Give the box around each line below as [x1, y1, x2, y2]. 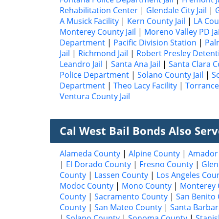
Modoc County [60, 180, 113, 191]
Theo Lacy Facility [113, 80, 177, 91]
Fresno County [139, 158, 193, 170]
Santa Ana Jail [111, 58, 160, 69]
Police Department [60, 69, 129, 80]
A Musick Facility [60, 15, 119, 26]
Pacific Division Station [113, 37, 197, 48]
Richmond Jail [78, 47, 128, 59]
